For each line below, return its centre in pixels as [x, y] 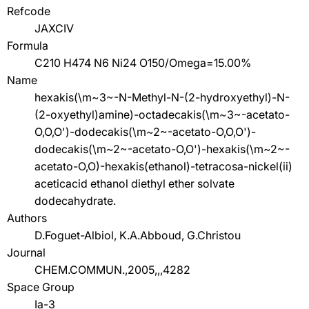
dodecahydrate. [75, 200]
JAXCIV [54, 28]
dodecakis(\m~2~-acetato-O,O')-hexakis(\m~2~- [162, 149]
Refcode [29, 11]
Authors [27, 218]
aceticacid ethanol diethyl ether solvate [134, 183]
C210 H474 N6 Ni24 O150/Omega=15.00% [143, 62]
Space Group [41, 287]
